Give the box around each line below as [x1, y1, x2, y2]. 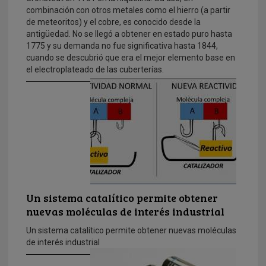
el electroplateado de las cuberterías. [26, 65, 164, 75]
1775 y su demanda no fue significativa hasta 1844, [26, 41, 218, 51]
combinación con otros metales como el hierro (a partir [26, 5, 230, 15]
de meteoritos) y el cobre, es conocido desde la [26, 17, 201, 27]
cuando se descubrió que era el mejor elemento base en [26, 53, 235, 63]
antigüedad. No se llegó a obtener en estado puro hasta [26, 29, 232, 39]
